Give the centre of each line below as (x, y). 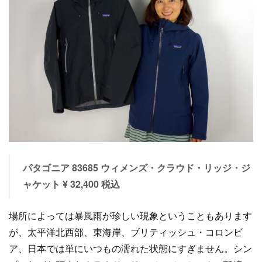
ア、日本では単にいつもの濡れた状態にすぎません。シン (130, 248)
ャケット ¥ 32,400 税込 (71, 184)
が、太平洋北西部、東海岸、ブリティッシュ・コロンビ (126, 232)
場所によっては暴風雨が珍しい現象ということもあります (130, 216)
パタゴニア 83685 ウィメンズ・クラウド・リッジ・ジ (136, 168)
